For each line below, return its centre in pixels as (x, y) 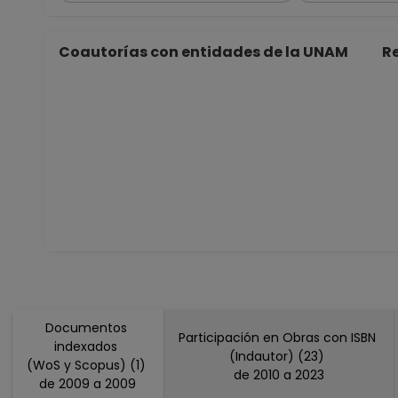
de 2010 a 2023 (309, 375)
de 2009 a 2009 (120, 384)
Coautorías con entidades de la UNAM (206, 52)
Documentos (88, 328)
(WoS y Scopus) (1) (88, 365)
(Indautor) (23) (279, 356)
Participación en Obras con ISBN (279, 338)
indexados (88, 346)
